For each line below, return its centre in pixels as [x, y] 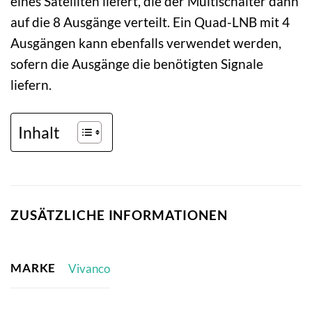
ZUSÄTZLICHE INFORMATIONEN [119, 214]
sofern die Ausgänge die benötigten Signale [137, 63]
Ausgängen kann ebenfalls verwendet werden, [146, 42]
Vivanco [89, 268]
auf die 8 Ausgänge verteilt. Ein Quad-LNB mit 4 [150, 22]
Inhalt [39, 132]
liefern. [31, 84]
